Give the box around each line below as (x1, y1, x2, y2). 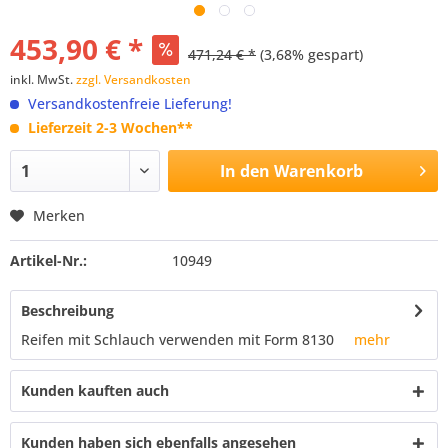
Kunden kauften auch (21, 381, 169, 400)
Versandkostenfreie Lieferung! (24, 94, 232, 113)
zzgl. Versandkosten (76, 71, 191, 88)
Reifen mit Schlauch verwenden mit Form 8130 (21, 330, 354, 349)
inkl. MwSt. (10, 71, 76, 88)
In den (219, 160, 270, 182)
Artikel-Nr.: (10, 251, 87, 270)
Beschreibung (21, 301, 114, 320)
